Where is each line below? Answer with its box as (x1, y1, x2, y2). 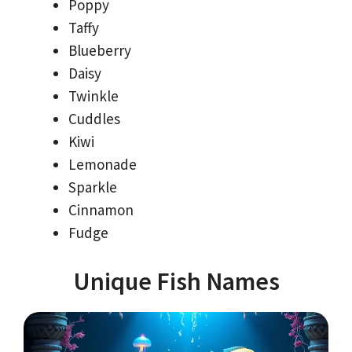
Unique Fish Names (72, 266, 280, 298)
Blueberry (68, 40, 131, 60)
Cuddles (68, 108, 120, 128)
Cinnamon (68, 200, 134, 219)
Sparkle (68, 177, 117, 196)
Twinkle (68, 86, 119, 105)
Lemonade (68, 154, 137, 174)
